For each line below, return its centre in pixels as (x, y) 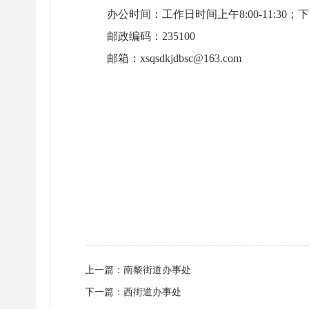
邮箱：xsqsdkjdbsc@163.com (174, 58)
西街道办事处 (152, 292)
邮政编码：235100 (151, 36)
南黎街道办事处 (157, 270)
